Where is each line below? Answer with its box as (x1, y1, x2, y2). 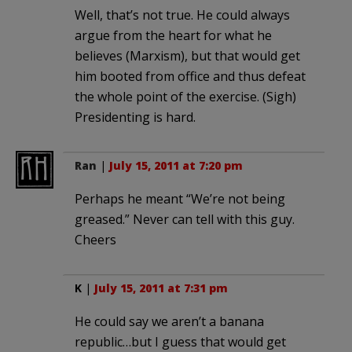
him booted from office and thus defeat (75, 67, 306, 85)
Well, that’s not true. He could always (75, 5, 290, 24)
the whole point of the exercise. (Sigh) (75, 87, 296, 105)
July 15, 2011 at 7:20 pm (109, 157, 243, 173)
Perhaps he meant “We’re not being (75, 189, 285, 207)
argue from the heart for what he (75, 26, 272, 44)
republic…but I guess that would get (75, 332, 286, 350)
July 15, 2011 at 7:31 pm (94, 280, 228, 295)
